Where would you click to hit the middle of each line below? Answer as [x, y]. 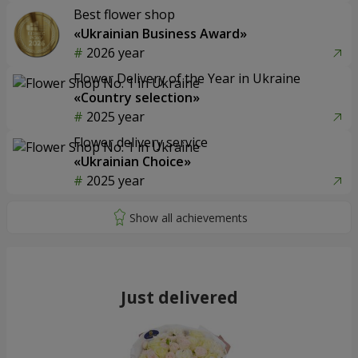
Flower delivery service [141, 143]
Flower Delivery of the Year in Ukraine [187, 79]
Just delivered [179, 298]
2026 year [115, 53]
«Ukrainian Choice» [132, 162]
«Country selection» [137, 98]
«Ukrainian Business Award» [160, 34]
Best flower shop [124, 15]
